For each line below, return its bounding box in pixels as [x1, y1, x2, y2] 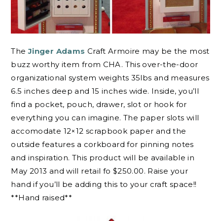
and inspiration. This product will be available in [11, 153, 195, 163]
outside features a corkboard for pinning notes [11, 140, 194, 149]
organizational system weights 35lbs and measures [11, 73, 210, 83]
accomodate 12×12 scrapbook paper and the [11, 126, 186, 136]
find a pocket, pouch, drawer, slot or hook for [11, 100, 187, 110]
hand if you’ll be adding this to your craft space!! [11, 180, 197, 189]
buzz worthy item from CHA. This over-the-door [11, 60, 198, 70]
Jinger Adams [28, 46, 87, 56]
